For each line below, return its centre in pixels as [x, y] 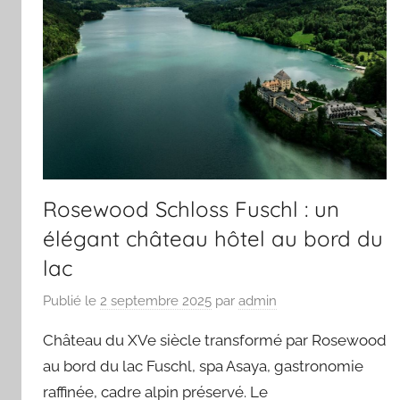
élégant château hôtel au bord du [213, 238]
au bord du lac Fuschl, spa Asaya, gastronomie [203, 367]
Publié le [71, 301]
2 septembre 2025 [156, 301]
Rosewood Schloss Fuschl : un [191, 208]
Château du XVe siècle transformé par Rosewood [215, 341]
